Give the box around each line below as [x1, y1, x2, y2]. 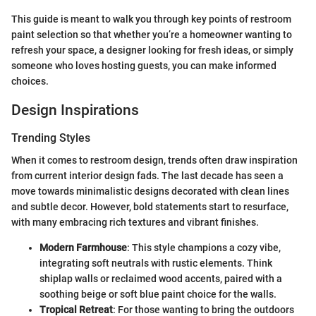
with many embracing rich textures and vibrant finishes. [11, 217, 259, 229]
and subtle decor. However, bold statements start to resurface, [11, 201, 288, 213]
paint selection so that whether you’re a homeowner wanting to [11, 28, 292, 40]
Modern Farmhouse [39, 242, 127, 254]
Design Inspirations [11, 101, 139, 119]
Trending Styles [11, 131, 90, 145]
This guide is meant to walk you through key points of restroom [11, 13, 291, 25]
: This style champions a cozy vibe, [127, 242, 281, 254]
